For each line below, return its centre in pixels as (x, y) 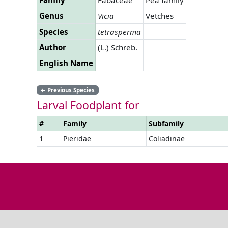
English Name (66, 63)
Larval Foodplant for (88, 105)
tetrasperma (119, 31)
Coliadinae (167, 138)
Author (53, 47)
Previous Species (70, 90)
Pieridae (77, 138)
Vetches (160, 16)
